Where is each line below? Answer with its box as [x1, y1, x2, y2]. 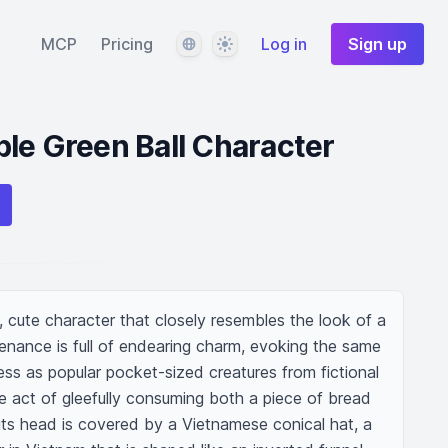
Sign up [348, 34, 407, 54]
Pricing [101, 34, 153, 54]
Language [176, 33, 247, 53]
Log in [261, 34, 307, 54]
